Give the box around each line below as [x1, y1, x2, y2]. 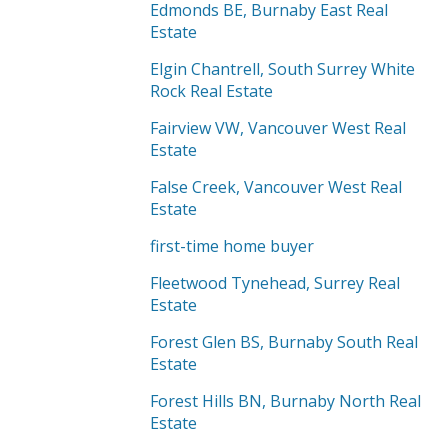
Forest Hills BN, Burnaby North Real [150, 390, 421, 412]
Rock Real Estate [150, 80, 273, 102]
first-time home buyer [150, 235, 314, 257]
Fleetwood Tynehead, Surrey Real [150, 272, 400, 294]
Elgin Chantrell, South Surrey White [150, 58, 415, 80]
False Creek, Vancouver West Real [150, 176, 402, 198]
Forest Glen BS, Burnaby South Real [150, 331, 418, 353]
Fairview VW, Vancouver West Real [150, 117, 406, 139]
